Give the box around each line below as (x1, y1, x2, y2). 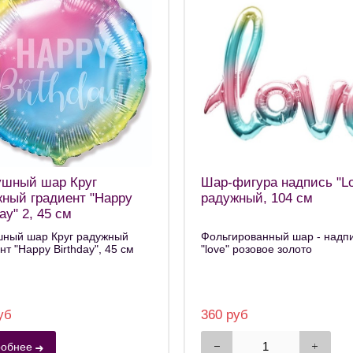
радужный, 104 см (201, 190, 313, 206)
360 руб (201, 307, 248, 323)
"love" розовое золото (201, 243, 312, 256)
